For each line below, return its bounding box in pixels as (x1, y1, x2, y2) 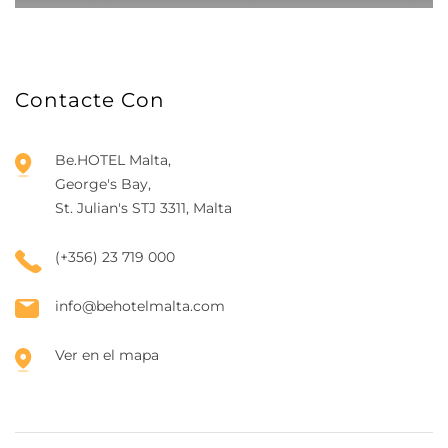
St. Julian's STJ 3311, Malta (55, 199, 232, 217)
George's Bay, (55, 175, 151, 193)
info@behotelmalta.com (55, 297, 225, 315)
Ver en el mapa (55, 346, 159, 364)
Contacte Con (15, 88, 165, 112)
